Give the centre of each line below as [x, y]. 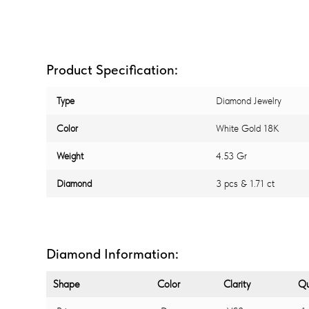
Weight [70, 156]
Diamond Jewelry [249, 100]
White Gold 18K [247, 128]
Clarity [237, 284]
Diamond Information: [112, 253]
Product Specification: [112, 69]
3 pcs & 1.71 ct [245, 183]
